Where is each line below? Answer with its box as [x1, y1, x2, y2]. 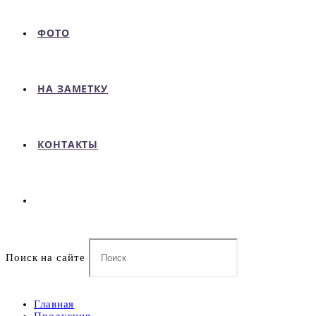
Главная [34, 298, 75, 310]
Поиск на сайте [6, 252, 85, 263]
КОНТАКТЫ [37, 138, 99, 151]
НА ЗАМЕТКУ [37, 82, 108, 95]
